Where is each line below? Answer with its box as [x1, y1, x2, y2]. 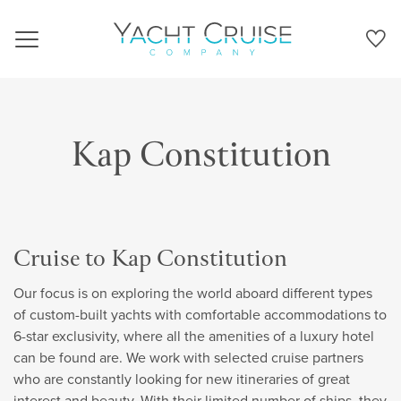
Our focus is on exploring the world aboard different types [13, 283, 372, 303]
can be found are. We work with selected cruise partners [13, 347, 363, 368]
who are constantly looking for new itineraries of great [13, 369, 350, 389]
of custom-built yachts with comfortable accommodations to [13, 304, 387, 325]
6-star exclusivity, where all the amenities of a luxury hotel [13, 326, 374, 346]
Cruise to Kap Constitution [13, 242, 287, 278]
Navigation [13, 35, 105, 65]
